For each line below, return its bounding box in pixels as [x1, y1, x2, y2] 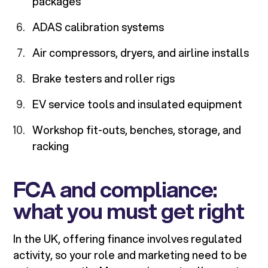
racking [32, 138, 69, 154]
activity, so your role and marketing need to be [13, 247, 248, 263]
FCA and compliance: [13, 173, 217, 205]
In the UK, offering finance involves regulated [13, 231, 242, 247]
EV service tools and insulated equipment [32, 96, 243, 112]
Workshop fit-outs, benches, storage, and [32, 122, 242, 138]
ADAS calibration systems [32, 19, 165, 35]
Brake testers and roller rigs [32, 71, 175, 87]
